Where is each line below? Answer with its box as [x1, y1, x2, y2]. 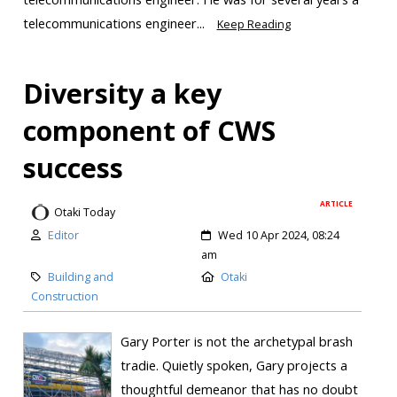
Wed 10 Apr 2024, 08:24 [218, 228, 339, 244]
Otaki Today [53, 204, 115, 220]
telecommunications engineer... [22, 13, 208, 32]
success [22, 148, 123, 186]
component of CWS [22, 111, 276, 149]
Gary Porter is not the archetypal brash [120, 332, 353, 351]
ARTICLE [320, 198, 354, 209]
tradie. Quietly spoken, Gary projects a [120, 356, 347, 375]
